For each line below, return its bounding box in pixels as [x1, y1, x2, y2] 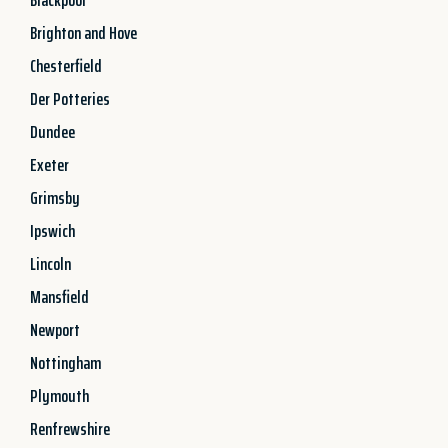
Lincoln [30, 249, 71, 278]
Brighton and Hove [30, 18, 137, 47]
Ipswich [30, 216, 75, 245]
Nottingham [30, 348, 101, 377]
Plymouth [30, 381, 89, 410]
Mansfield [30, 282, 89, 311]
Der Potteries [30, 84, 110, 113]
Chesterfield [30, 51, 102, 80]
